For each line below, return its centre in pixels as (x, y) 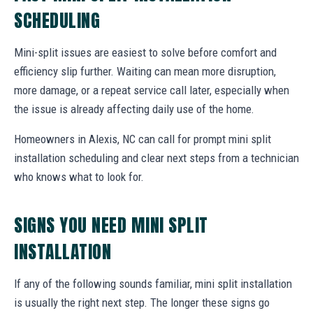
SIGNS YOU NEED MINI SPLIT (111, 225)
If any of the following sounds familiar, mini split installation (153, 284)
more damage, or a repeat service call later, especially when (152, 90)
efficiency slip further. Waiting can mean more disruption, (145, 72)
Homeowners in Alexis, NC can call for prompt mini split (143, 139)
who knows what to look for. (79, 177)
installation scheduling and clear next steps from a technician (156, 158)
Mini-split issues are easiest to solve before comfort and (145, 53)
